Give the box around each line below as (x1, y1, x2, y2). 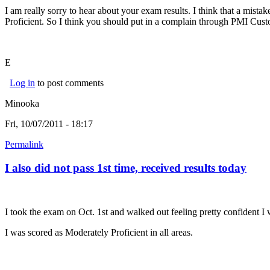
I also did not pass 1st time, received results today (5, 162, 246, 175)
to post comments (35, 78, 104, 89)
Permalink (5, 139, 43, 150)
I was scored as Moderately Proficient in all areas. (5, 227, 193, 237)
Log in (10, 78, 35, 89)
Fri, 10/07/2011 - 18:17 (5, 119, 93, 130)
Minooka (5, 98, 39, 109)
